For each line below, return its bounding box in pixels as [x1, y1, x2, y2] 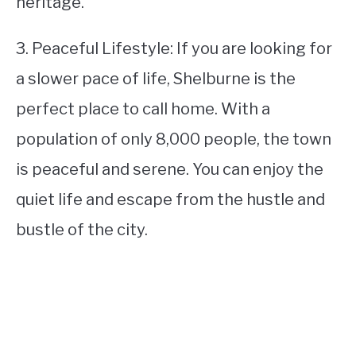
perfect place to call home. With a [16, 99, 270, 118]
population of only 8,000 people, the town [16, 130, 331, 149]
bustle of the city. [16, 220, 148, 239]
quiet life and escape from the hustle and [16, 190, 325, 209]
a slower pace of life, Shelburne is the [16, 69, 296, 88]
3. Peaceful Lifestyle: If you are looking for [16, 39, 332, 58]
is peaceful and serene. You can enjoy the [16, 160, 323, 179]
